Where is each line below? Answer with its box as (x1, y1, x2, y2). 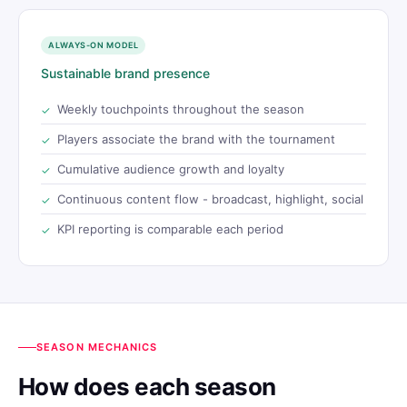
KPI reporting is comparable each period (57, 221, 283, 236)
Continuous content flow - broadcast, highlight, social (57, 191, 363, 206)
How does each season (18, 372, 276, 401)
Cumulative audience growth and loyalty (57, 161, 284, 176)
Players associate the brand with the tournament (57, 131, 335, 146)
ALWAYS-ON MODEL (48, 39, 139, 50)
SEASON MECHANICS (36, 340, 158, 353)
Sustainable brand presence (41, 65, 210, 81)
